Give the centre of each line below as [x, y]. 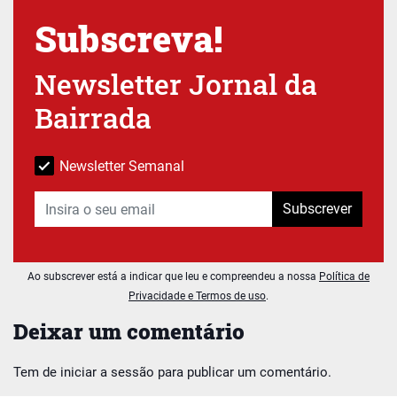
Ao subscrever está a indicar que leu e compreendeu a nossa [173, 277]
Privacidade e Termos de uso [197, 296]
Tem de [37, 373]
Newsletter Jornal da [176, 84]
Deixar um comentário [129, 332]
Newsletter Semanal [122, 167]
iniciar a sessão [107, 373]
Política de [344, 277]
